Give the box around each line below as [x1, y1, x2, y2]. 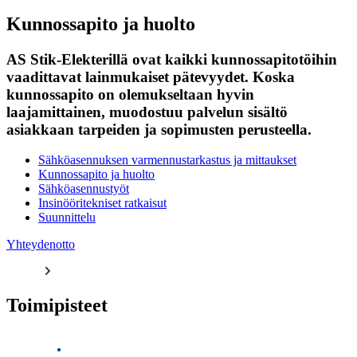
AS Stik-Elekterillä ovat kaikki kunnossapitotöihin [6, 50, 337, 68]
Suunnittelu [38, 210, 96, 225]
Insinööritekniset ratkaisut [38, 196, 167, 210]
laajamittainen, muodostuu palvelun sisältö [6, 103, 288, 120]
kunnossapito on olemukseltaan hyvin [6, 85, 254, 103]
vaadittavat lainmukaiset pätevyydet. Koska [6, 68, 295, 85]
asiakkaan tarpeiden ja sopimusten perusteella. [6, 120, 312, 138]
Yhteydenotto [6, 237, 75, 252]
